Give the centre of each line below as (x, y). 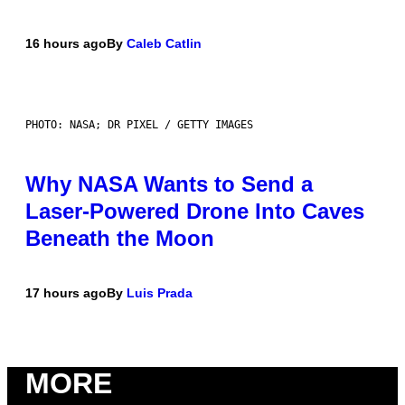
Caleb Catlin (164, 44)
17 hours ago (66, 293)
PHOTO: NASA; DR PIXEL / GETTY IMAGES (139, 125)
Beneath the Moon (120, 239)
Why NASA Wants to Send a (169, 184)
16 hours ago (66, 44)
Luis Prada (160, 293)
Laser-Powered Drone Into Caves (195, 212)
